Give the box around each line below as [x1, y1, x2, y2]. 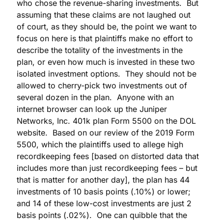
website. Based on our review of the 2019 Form [17, 128, 194, 138]
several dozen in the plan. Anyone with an [17, 92, 174, 103]
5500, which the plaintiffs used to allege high [17, 139, 183, 150]
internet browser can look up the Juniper [17, 104, 167, 114]
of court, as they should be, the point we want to [17, 22, 197, 32]
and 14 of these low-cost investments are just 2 [17, 198, 192, 209]
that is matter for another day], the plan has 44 [17, 175, 190, 185]
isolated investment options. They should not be [17, 69, 196, 79]
